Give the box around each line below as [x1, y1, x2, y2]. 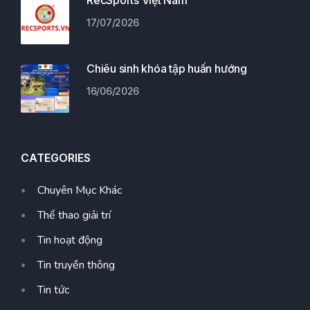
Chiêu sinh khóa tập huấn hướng [86, 61, 247, 75]
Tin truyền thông [37, 257, 115, 273]
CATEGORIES [21, 150, 91, 165]
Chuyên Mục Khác [37, 182, 122, 198]
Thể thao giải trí [37, 207, 111, 223]
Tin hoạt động [37, 232, 102, 248]
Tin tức [37, 282, 69, 298]
